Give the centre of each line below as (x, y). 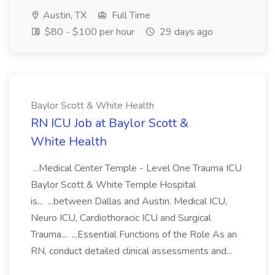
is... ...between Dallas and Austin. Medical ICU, (129, 201)
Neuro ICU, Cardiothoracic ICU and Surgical (121, 218)
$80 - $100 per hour (88, 32)
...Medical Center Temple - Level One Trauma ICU (136, 168)
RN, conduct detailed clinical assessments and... (133, 251)
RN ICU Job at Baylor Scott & (110, 123)
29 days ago (185, 32)
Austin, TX (64, 15)
